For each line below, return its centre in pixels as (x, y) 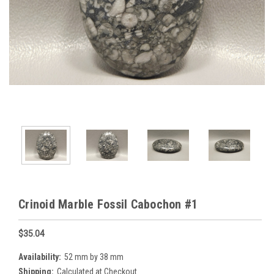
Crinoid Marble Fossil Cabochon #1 (108, 204)
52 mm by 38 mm (94, 257)
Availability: (40, 257)
